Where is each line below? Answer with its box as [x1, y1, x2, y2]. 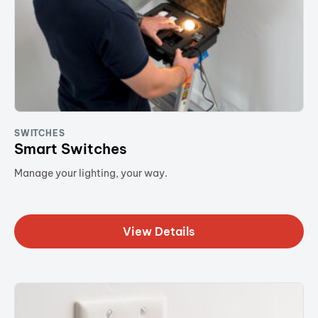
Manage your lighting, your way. [14, 166, 168, 180]
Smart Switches [14, 139, 127, 158]
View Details [123, 224, 195, 238]
